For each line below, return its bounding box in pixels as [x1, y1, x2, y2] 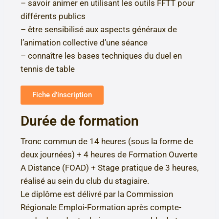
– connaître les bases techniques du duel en [21, 51, 182, 61]
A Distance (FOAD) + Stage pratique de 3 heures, [21, 163, 198, 173]
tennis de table [21, 64, 75, 74]
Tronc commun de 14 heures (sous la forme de [21, 136, 193, 147]
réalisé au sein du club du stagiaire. [21, 176, 149, 186]
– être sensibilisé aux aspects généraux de [21, 24, 177, 35]
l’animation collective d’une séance [21, 38, 148, 48]
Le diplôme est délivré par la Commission [21, 189, 173, 199]
